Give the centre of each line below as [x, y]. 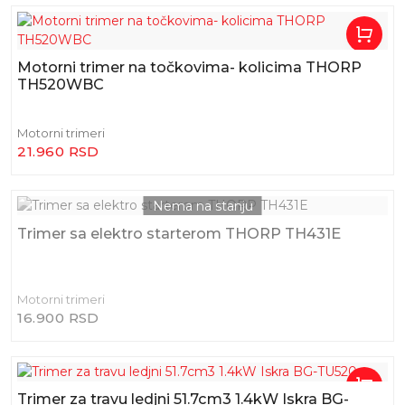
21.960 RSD [58, 152]
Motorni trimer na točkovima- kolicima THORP [190, 67]
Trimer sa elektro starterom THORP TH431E [179, 233]
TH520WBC [61, 85]
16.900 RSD [58, 317]
